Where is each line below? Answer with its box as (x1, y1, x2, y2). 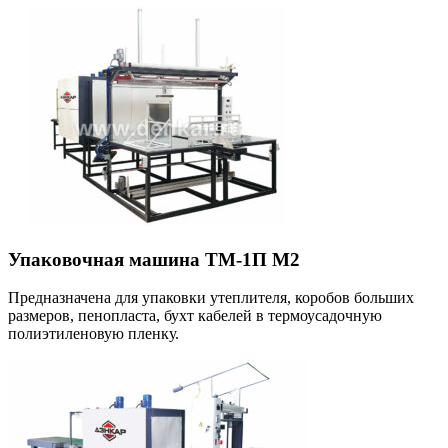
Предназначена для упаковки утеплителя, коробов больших (8, 289, 414, 307)
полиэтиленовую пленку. (8, 325, 179, 343)
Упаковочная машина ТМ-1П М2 (8, 248, 300, 270)
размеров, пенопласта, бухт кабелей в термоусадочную (8, 307, 382, 325)
